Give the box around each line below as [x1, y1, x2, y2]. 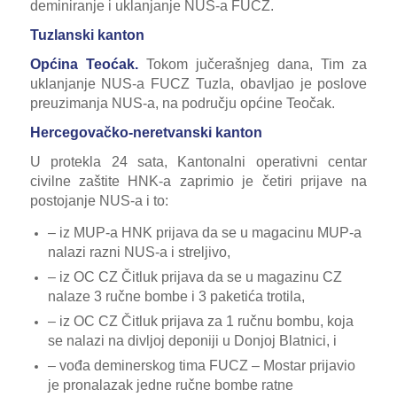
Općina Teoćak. [29, 56, 146, 72]
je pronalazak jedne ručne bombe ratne [47, 377, 293, 393]
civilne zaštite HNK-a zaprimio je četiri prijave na [29, 173, 368, 189]
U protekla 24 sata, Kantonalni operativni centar [29, 153, 368, 169]
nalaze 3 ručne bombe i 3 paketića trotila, [47, 288, 305, 304]
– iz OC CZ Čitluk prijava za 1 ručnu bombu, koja [47, 313, 354, 329]
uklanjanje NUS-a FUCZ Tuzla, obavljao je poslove [29, 75, 368, 91]
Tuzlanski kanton [29, 27, 144, 43]
